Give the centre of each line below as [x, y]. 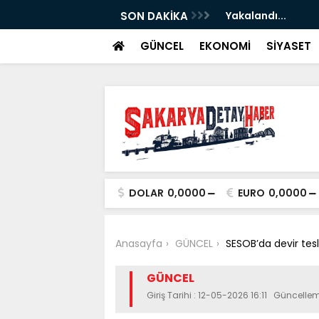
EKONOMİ [225, 46]
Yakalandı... [256, 16]
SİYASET [289, 46]
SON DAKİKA [156, 16]
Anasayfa [139, 244]
